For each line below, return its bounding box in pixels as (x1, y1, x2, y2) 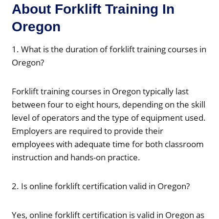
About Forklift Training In (12, 1, 175, 17)
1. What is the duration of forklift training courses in (12, 43, 206, 55)
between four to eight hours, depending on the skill (12, 98, 205, 110)
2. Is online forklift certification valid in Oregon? (12, 180, 192, 192)
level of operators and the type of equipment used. (12, 111, 206, 123)
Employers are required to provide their (12, 125, 163, 136)
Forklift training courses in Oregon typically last (12, 85, 189, 97)
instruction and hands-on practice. (12, 151, 140, 163)
